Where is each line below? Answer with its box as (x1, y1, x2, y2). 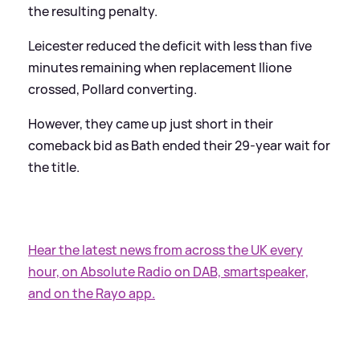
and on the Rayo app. (28, 284, 155, 302)
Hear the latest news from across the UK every (28, 240, 303, 259)
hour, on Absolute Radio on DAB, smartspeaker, (28, 262, 309, 280)
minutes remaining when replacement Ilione (28, 58, 292, 76)
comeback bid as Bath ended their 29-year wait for (28, 136, 330, 154)
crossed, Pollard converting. (28, 80, 197, 98)
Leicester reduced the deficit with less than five (28, 36, 312, 55)
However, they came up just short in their (28, 114, 273, 133)
